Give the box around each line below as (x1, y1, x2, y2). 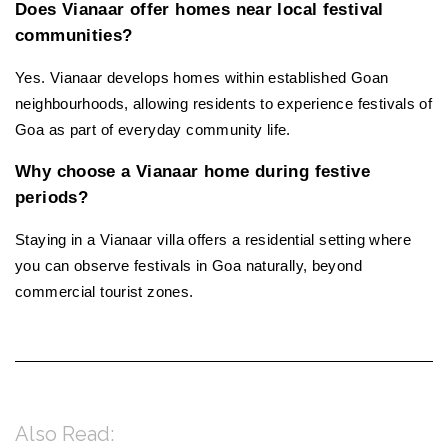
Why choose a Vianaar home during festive (15, 161, 371, 182)
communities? (15, 25, 133, 46)
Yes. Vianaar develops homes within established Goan (15, 70, 389, 87)
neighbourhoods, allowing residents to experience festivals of (15, 96, 433, 113)
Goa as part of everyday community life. (15, 122, 291, 139)
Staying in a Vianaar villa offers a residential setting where (15, 232, 412, 249)
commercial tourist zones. (15, 284, 194, 301)
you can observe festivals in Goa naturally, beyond (15, 258, 363, 275)
